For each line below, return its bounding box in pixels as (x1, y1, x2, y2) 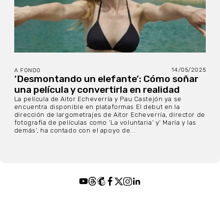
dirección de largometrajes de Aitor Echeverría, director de (14, 111, 205, 119)
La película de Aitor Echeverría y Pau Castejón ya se (14, 95, 182, 103)
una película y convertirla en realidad (14, 84, 180, 96)
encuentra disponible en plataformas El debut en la (14, 103, 180, 111)
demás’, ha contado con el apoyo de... (14, 127, 136, 135)
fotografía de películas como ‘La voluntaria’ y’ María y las (14, 119, 196, 127)
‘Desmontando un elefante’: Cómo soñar (14, 73, 198, 85)
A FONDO (14, 67, 41, 74)
